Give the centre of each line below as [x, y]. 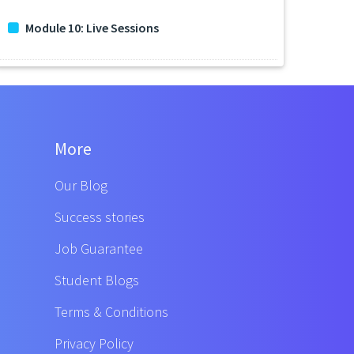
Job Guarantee [98, 249]
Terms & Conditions [111, 312]
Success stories [99, 217]
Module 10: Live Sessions [92, 28]
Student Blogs [96, 281]
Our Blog [81, 186]
